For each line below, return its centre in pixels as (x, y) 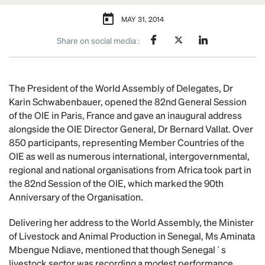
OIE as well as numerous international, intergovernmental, (129, 156)
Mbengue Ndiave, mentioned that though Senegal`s (117, 249)
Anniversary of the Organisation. (76, 197)
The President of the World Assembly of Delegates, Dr (121, 88)
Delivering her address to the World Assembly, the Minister (131, 222)
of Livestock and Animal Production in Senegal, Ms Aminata (132, 236)
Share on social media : (98, 40)
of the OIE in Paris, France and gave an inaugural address (125, 115)
